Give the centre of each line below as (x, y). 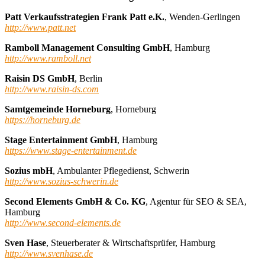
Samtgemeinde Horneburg (58, 109)
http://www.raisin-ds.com (52, 89)
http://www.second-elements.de (63, 222)
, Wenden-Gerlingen (202, 17)
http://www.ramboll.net (48, 58)
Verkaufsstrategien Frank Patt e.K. (94, 17)
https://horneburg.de (43, 119)
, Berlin (88, 78)
